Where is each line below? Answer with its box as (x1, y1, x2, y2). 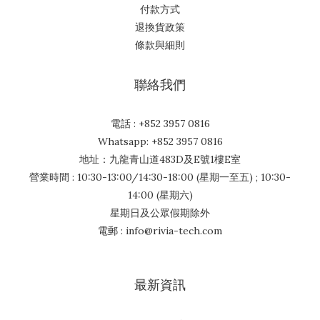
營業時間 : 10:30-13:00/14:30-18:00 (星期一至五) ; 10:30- (29, 170, 291, 184)
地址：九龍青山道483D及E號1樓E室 (79, 152, 241, 166)
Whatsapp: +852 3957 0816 (97, 134, 223, 148)
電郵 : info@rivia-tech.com (98, 224, 222, 237)
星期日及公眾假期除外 (110, 206, 210, 219)
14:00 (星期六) (127, 188, 193, 201)
